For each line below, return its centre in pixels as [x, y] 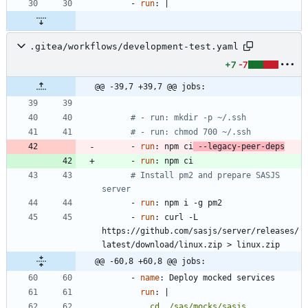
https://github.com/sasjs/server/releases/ [200, 231]
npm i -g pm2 [193, 203]
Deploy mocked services [222, 278]
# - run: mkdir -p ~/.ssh [188, 118]
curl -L [181, 218]
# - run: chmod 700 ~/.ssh [191, 132]
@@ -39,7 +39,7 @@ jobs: [150, 87]
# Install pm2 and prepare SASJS [205, 176]
